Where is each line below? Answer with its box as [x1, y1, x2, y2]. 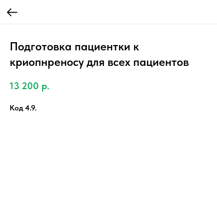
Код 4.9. [10, 103, 37, 112]
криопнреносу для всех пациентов [10, 55, 189, 69]
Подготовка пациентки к [10, 39, 139, 53]
